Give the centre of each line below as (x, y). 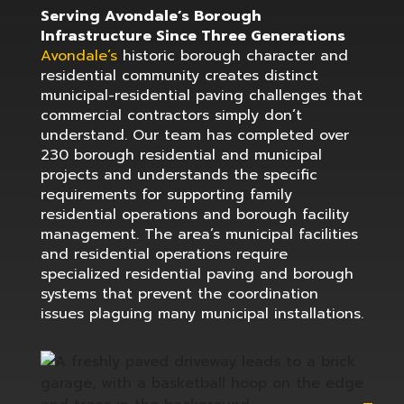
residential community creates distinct (179, 76)
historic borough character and (232, 56)
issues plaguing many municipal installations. (202, 314)
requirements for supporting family (166, 195)
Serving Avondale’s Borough (151, 16)
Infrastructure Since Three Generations (193, 36)
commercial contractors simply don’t (171, 115)
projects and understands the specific (179, 175)
